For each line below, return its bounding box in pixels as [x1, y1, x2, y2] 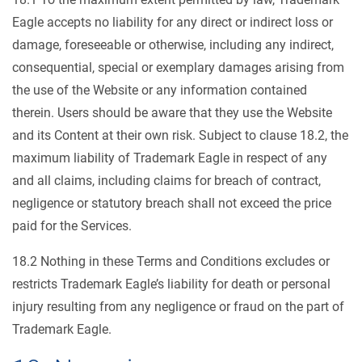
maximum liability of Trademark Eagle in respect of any [12, 150, 327, 166]
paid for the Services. [12, 218, 132, 234]
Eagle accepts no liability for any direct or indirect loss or [12, 15, 333, 30]
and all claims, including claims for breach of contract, [12, 173, 321, 188]
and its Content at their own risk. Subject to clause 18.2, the [12, 128, 348, 143]
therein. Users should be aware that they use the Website [12, 105, 332, 120]
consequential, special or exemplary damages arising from [12, 60, 344, 75]
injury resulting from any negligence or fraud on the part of [12, 299, 344, 314]
